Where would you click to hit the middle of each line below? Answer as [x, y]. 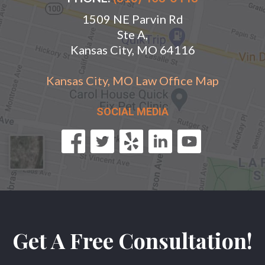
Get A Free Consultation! [132, 240]
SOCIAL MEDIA [132, 112]
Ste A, [132, 35]
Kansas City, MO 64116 [132, 50]
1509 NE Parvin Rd [132, 19]
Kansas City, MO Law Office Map [132, 81]
